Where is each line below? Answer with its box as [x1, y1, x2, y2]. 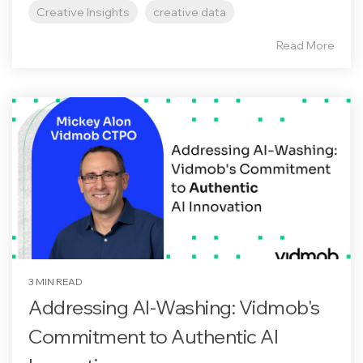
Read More [276, 38, 335, 53]
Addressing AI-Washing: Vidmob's [28, 295, 320, 319]
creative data [153, 4, 226, 19]
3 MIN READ [28, 275, 83, 288]
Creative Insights [36, 4, 130, 19]
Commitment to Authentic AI [28, 324, 278, 348]
